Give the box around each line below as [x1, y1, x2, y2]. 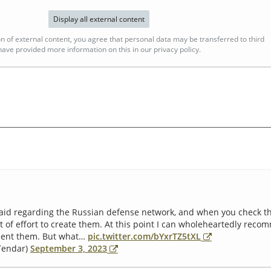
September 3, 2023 [30, 242, 107, 254]
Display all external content [53, 13, 145, 24]
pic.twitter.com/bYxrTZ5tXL [88, 230, 201, 242]
